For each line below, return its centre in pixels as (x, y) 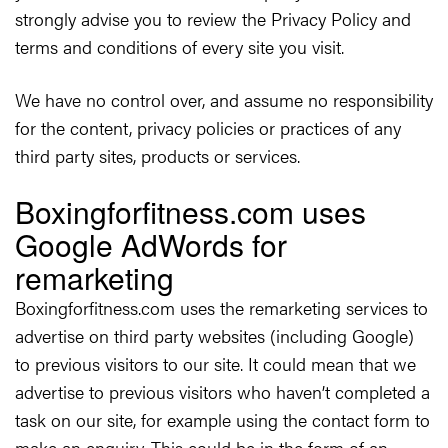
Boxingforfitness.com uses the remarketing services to (221, 307)
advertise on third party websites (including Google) (214, 335)
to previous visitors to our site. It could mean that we (215, 363)
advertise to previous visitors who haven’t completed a (222, 391)
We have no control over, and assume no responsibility (224, 99)
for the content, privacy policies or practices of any (208, 127)
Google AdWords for (151, 244)
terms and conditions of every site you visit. (179, 46)
